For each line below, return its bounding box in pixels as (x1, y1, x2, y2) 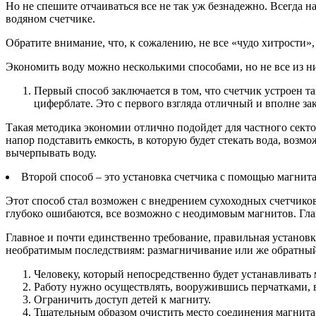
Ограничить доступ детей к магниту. (34, 293, 211, 306)
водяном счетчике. (6, 13, 95, 25)
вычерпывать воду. (6, 147, 97, 159)
